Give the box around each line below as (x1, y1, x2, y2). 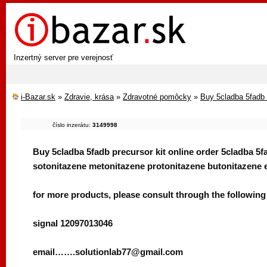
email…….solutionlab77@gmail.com (33, 247, 183, 257)
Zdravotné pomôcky (123, 92, 191, 101)
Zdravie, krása (64, 92, 114, 101)
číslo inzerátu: (52, 122, 92, 128)
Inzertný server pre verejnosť (14, 53, 113, 62)
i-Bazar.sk (21, 92, 55, 101)
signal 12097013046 (33, 218, 113, 228)
